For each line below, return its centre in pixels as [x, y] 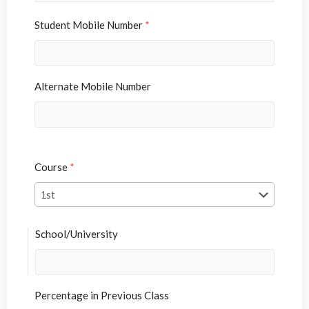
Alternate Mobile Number [93, 87]
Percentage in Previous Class [102, 296]
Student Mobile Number [90, 25]
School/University [77, 234]
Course [52, 167]
